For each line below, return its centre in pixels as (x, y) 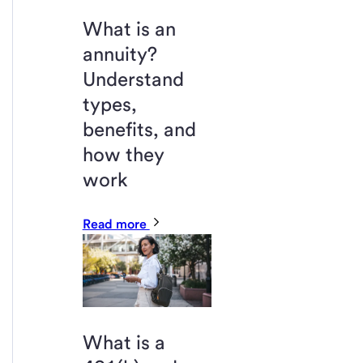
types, (109, 105)
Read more (116, 224)
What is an (129, 29)
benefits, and (139, 130)
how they (123, 155)
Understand (133, 79)
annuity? (120, 54)
